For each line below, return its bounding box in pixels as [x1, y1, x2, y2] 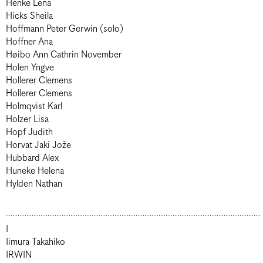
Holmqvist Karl [6, 101, 62, 112]
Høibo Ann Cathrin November [81, 49, 122, 60]
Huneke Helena [6, 166, 64, 177]
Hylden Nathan [6, 178, 62, 190]
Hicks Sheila [6, 11, 53, 22]
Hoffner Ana [6, 36, 53, 48]
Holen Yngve [6, 62, 54, 73]
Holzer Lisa [6, 114, 49, 125]
